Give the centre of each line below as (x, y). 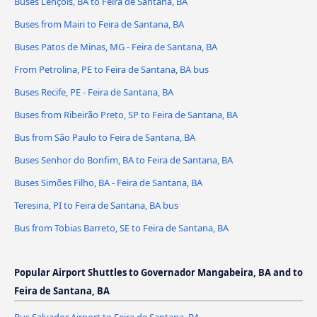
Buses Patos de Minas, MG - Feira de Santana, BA (116, 47)
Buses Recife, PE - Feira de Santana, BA (94, 92)
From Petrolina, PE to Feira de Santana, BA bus (111, 70)
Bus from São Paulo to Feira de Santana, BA (105, 138)
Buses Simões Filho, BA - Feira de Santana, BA (108, 183)
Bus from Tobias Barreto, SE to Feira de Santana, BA (121, 227)
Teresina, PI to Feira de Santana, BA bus (96, 205)
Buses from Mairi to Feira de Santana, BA (99, 24)
